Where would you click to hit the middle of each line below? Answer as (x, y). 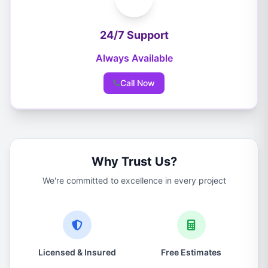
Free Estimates (191, 252)
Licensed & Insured (77, 252)
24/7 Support (134, 35)
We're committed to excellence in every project (134, 180)
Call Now (138, 83)
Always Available (134, 58)
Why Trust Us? (134, 162)
